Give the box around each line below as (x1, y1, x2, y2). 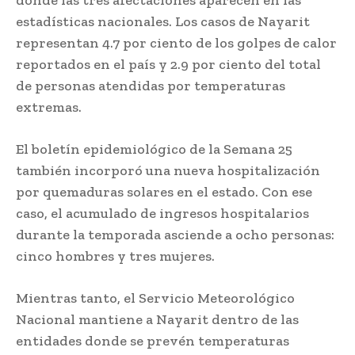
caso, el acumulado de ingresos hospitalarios (16, 204, 309, 223)
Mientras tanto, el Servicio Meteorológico (16, 289, 295, 307)
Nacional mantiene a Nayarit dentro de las (16, 311, 299, 329)
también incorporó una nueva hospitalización (16, 162, 320, 180)
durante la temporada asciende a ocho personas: (16, 226, 334, 244)
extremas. (16, 98, 82, 116)
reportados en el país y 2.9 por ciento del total (16, 55, 321, 74)
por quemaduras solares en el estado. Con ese (16, 183, 312, 201)
